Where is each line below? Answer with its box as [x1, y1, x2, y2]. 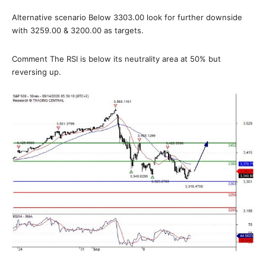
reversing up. [12, 67, 61, 77]
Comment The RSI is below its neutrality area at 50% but [12, 54, 221, 64]
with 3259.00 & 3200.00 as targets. [12, 26, 144, 35]
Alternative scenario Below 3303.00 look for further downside [12, 12, 242, 22]
